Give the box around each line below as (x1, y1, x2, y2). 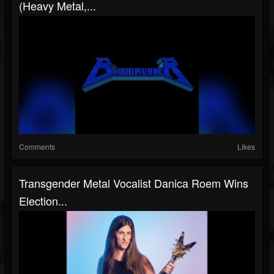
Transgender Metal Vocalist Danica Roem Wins (19, 175, 248, 191)
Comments (19, 141, 55, 152)
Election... (19, 193, 67, 209)
